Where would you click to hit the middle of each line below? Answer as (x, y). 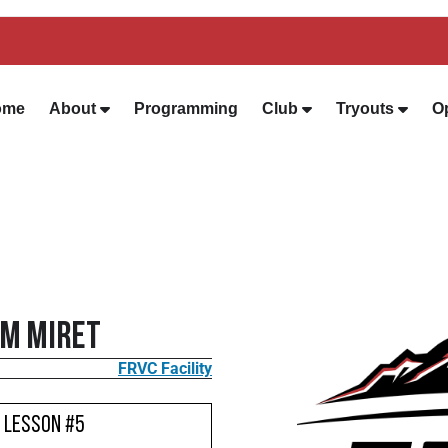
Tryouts (365, 108)
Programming (186, 108)
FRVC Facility (165, 368)
